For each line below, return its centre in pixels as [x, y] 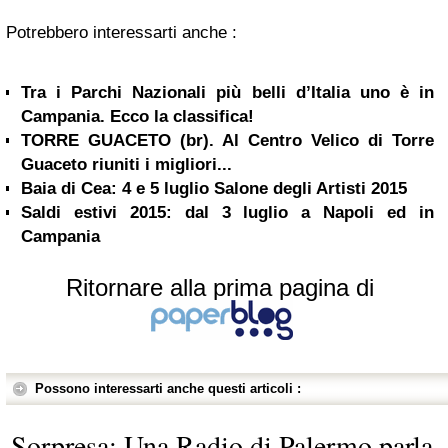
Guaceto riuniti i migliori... [126, 164]
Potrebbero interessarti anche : [121, 32]
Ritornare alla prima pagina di [220, 287]
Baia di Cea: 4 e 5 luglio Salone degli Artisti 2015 [214, 188]
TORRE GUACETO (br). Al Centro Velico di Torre [227, 140]
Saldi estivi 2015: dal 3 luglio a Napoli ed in [227, 212]
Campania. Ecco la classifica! [137, 116]
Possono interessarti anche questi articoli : [168, 388]
